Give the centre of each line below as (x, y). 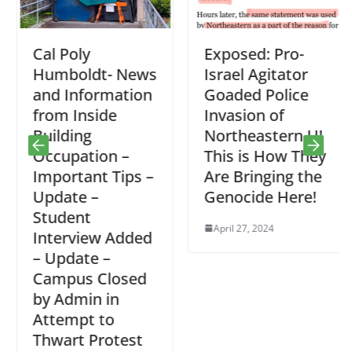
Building (58, 135)
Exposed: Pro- (249, 53)
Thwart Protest (83, 339)
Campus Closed (85, 278)
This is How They (260, 156)
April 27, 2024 (239, 228)
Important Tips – (89, 176)
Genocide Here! (256, 196)
